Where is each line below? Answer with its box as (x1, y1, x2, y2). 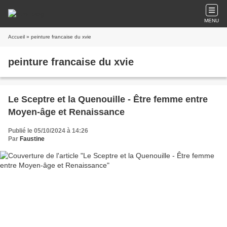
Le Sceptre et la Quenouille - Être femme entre (8, 94, 208, 104)
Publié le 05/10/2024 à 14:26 (8, 127, 88, 134)
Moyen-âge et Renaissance (8, 107, 125, 117)
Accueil (8, 34, 25, 40)
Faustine (20, 135, 45, 142)
